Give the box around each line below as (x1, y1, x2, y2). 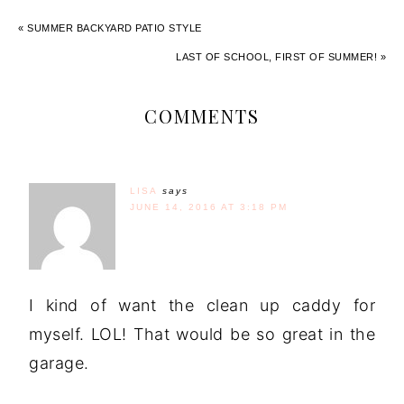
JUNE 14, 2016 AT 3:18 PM (130, 201, 288, 212)
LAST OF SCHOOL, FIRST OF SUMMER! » (176, 50, 386, 62)
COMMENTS (144, 103, 260, 128)
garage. (29, 353, 89, 372)
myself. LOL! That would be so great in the (29, 324, 375, 344)
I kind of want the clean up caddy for (29, 295, 375, 315)
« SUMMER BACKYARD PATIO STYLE (18, 22, 202, 33)
